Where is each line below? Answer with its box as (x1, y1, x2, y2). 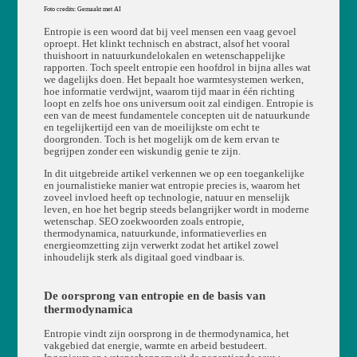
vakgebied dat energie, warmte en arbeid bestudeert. (43, 339, 267, 351)
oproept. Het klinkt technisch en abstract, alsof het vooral (43, 37, 290, 49)
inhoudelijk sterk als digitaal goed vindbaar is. (43, 251, 245, 263)
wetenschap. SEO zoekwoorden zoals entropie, (43, 215, 244, 227)
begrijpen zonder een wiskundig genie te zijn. (43, 145, 241, 157)
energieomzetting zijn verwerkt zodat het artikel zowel (43, 239, 279, 251)
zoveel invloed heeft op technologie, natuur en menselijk (43, 191, 290, 203)
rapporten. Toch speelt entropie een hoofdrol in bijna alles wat (43, 61, 311, 73)
